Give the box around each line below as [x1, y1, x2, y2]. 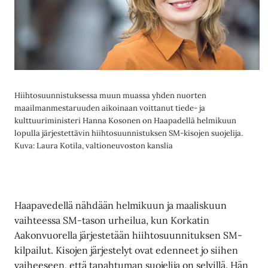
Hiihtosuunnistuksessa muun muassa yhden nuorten [14, 90, 207, 101]
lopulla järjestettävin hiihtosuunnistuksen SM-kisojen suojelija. [14, 128, 243, 139]
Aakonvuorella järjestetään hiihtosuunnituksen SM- [14, 229, 243, 241]
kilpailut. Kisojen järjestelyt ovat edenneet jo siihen [14, 243, 239, 256]
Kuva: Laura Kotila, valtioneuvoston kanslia [14, 141, 173, 151]
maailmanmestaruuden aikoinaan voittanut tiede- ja [14, 103, 206, 114]
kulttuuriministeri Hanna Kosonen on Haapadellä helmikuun [14, 115, 237, 126]
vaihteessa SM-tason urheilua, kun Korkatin [14, 214, 210, 226]
